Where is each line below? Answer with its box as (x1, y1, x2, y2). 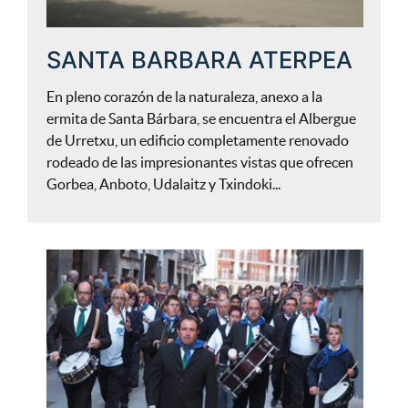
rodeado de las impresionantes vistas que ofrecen (46, 153, 354, 170)
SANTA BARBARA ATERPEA (46, 45, 353, 74)
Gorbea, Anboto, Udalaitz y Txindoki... (46, 175, 281, 192)
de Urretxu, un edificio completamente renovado (46, 131, 350, 148)
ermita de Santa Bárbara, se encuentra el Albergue (46, 109, 357, 127)
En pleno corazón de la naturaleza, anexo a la (46, 87, 323, 105)
